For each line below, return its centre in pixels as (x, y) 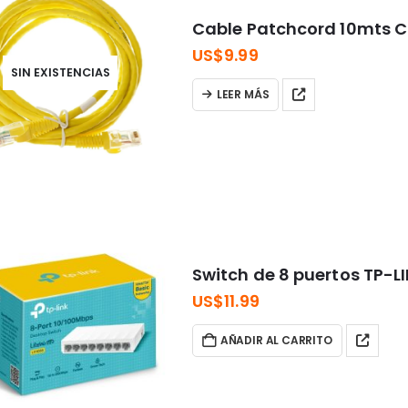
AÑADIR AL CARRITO (276, 340)
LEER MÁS (243, 94)
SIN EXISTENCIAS (60, 73)
